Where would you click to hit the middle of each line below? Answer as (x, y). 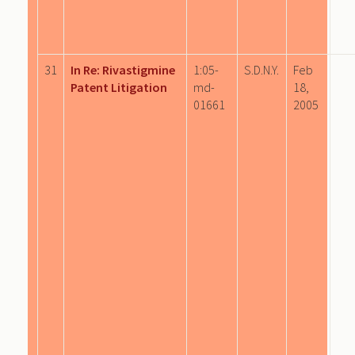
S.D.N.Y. (261, 69)
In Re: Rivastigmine (123, 69)
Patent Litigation (119, 87)
